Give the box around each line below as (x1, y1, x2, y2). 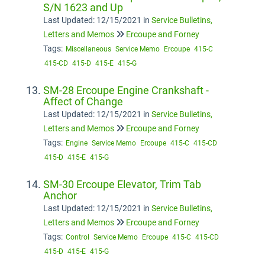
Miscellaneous (66, 45, 111, 53)
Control (66, 233, 89, 241)
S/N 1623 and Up (43, 1, 123, 14)
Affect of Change (43, 95, 123, 108)
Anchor (43, 189, 77, 202)
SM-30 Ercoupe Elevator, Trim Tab (43, 178, 201, 190)
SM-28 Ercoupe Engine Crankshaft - (43, 84, 209, 96)
